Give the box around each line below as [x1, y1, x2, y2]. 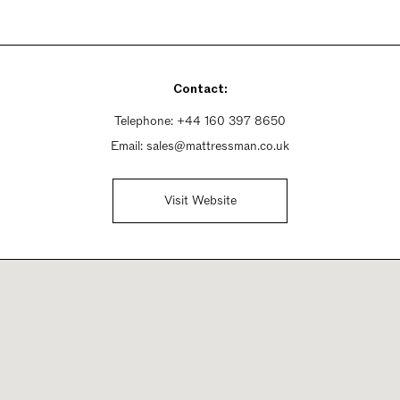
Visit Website [163, 192, 237, 209]
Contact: [172, 80, 228, 97]
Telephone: [114, 112, 177, 129]
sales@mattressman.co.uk [146, 137, 289, 154]
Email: [111, 137, 146, 154]
